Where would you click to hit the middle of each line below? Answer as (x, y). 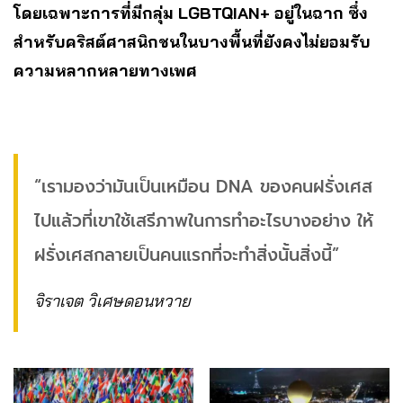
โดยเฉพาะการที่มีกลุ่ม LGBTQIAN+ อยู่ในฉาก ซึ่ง (191, 13)
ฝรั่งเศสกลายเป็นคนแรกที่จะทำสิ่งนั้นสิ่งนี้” (187, 255)
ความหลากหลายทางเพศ (105, 71)
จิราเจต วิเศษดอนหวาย (112, 301)
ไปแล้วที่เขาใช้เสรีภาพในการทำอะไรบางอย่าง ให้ (204, 221)
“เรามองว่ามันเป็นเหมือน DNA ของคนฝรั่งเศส (203, 187)
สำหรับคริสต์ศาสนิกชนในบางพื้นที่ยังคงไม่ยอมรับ (192, 42)
